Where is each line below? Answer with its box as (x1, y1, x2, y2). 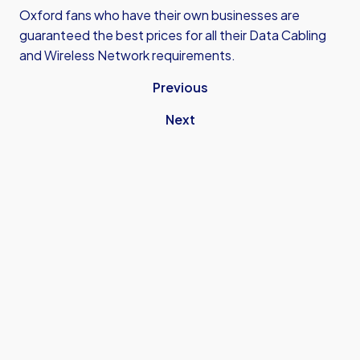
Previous (152, 79, 208, 96)
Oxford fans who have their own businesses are (19, 6, 300, 23)
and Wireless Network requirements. (19, 47, 235, 63)
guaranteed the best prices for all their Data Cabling (19, 27, 326, 43)
